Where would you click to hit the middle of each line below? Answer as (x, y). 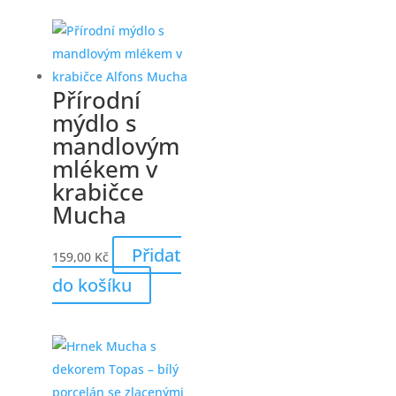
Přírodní (96, 99)
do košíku (91, 285)
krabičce (98, 191)
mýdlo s (94, 122)
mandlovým (115, 145)
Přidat (156, 255)
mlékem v (104, 168)
